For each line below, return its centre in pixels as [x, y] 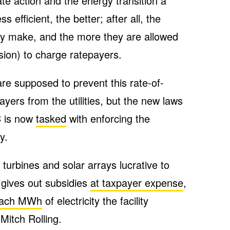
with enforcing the [108, 118]
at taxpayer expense [137, 183]
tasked [51, 118]
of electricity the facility [95, 200]
